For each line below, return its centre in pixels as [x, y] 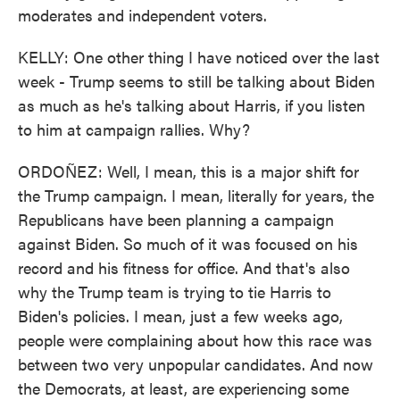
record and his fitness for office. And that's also [184, 267]
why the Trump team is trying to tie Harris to [175, 292]
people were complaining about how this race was [195, 340]
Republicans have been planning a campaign [176, 219]
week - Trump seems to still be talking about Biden [196, 81]
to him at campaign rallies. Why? [134, 129]
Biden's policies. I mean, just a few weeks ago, [180, 316]
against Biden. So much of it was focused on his [188, 243]
